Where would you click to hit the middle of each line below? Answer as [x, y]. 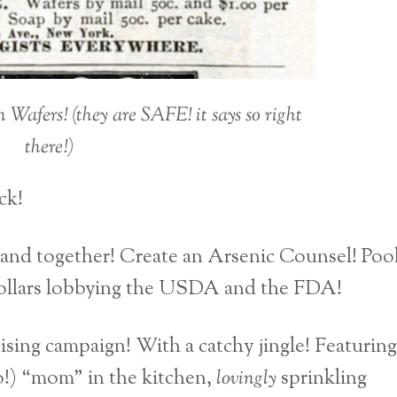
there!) [50, 148]
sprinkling [322, 378]
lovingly [246, 378]
